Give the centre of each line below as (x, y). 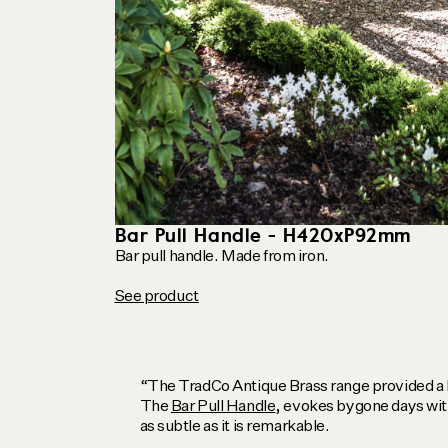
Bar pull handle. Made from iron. (221, 257)
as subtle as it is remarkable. (234, 427)
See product (156, 297)
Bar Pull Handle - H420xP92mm (262, 236)
